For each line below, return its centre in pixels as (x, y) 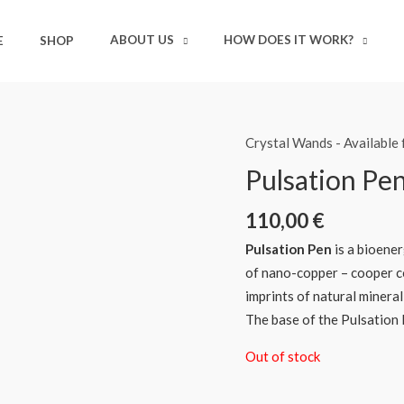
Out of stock (283, 356)
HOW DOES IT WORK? (289, 39)
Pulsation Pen (289, 248)
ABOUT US (142, 39)
